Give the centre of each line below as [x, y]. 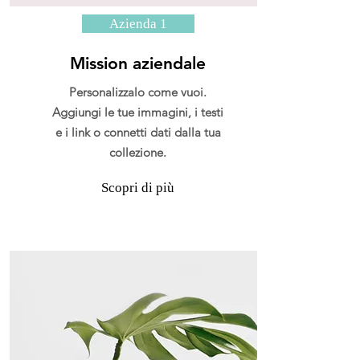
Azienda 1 [138, 24]
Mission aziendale [138, 63]
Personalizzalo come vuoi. [138, 92]
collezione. [138, 152]
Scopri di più [138, 188]
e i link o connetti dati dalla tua [138, 132]
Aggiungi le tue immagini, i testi [138, 112]
